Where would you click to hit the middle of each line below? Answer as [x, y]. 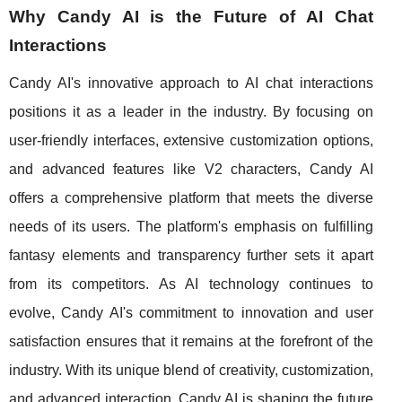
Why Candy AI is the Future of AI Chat [191, 17]
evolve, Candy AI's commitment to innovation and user [191, 313]
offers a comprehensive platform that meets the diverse [191, 198]
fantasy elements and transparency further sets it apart [191, 256]
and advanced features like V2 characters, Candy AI [191, 170]
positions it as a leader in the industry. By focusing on [191, 112]
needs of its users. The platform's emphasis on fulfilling [191, 227]
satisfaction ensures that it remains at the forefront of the [191, 342]
